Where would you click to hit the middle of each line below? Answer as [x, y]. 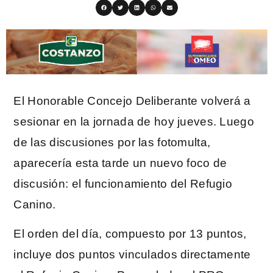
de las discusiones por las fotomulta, [112, 142]
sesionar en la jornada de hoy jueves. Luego [134, 122]
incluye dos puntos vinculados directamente [132, 255]
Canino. [35, 204]
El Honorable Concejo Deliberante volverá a [132, 101]
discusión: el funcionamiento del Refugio [123, 184]
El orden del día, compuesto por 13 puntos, [130, 234]
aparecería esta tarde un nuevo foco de [120, 163]
